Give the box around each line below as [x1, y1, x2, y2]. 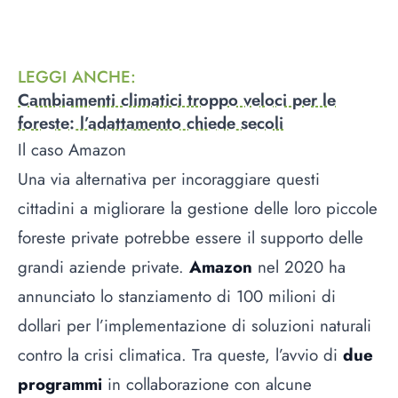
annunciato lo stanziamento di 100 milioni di [18, 283, 336, 308]
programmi [18, 371, 102, 396]
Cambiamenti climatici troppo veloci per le [18, 87, 336, 112]
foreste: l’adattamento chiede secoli [18, 110, 283, 135]
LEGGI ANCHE [18, 64, 131, 89]
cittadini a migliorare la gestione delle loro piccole [18, 195, 378, 220]
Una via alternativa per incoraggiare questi [18, 166, 320, 191]
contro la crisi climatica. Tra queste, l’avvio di [18, 342, 343, 367]
